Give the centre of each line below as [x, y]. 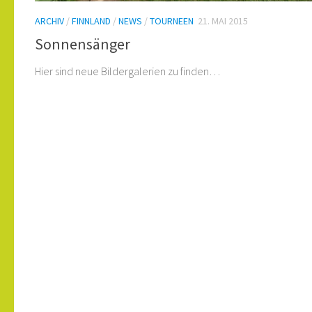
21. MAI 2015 [223, 21]
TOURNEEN [172, 21]
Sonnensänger [83, 44]
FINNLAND [91, 21]
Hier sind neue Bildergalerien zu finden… [127, 71]
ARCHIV [49, 21]
